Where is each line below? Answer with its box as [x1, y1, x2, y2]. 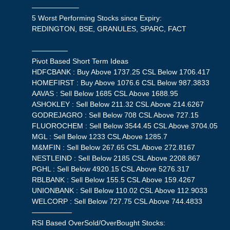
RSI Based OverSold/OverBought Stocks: [32, 219, 166, 227]
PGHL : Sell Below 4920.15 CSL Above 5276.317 [32, 165, 190, 174]
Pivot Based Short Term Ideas [32, 57, 129, 66]
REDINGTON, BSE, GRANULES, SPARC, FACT [32, 25, 187, 33]
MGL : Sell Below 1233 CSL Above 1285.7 [32, 132, 168, 141]
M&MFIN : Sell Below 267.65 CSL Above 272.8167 [32, 143, 196, 152]
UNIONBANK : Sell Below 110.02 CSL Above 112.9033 [32, 186, 208, 195]
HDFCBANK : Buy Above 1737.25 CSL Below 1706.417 [32, 68, 210, 76]
